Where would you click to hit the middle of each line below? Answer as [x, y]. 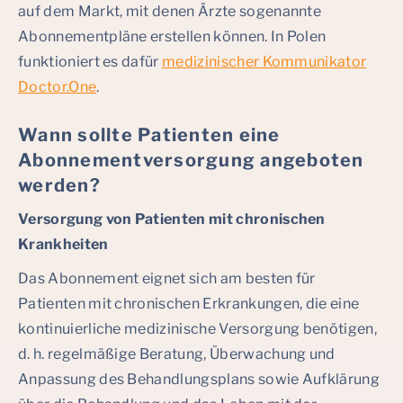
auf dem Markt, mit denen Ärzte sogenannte [170, 11]
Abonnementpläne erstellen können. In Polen [172, 36]
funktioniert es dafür [90, 62]
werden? [59, 185]
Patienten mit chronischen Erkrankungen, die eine [189, 304]
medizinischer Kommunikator [264, 62]
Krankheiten [63, 244]
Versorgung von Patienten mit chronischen [172, 219]
